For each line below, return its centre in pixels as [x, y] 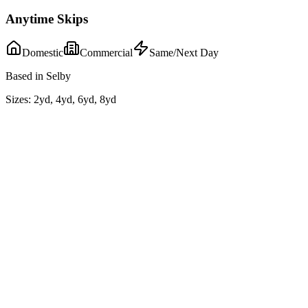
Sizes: [18, 100]
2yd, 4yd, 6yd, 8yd [75, 100]
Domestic [43, 53]
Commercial [106, 53]
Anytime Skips [47, 19]
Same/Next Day [184, 53]
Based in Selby [38, 76]
